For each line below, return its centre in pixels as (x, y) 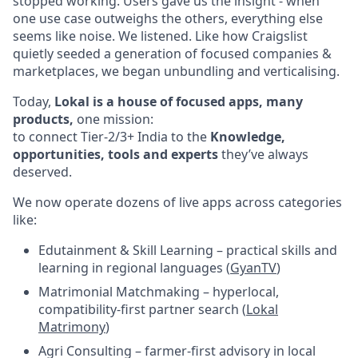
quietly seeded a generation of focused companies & (172, 54)
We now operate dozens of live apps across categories (177, 202)
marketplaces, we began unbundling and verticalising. (176, 71)
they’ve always (263, 154)
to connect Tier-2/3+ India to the (111, 137)
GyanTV (253, 268)
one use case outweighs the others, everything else (168, 18)
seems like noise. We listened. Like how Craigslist (160, 36)
